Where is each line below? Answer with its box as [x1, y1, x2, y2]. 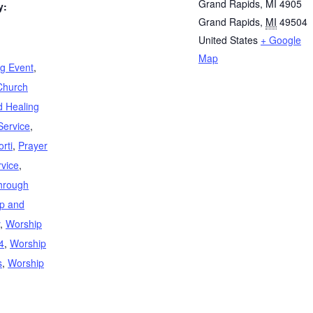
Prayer [18, 138, 48, 152]
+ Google [261, 33, 301, 47]
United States [198, 33, 258, 47]
